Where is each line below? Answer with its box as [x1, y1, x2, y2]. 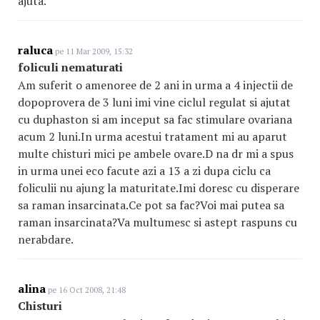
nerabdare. [18, 231, 74, 247]
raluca [18, 42, 53, 58]
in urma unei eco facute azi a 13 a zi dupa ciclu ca [18, 163, 271, 179]
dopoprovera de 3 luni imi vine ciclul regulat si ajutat [18, 94, 291, 110]
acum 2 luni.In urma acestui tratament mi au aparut [18, 129, 287, 144]
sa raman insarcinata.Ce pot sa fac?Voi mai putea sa [18, 197, 284, 213]
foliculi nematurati [18, 59, 123, 75]
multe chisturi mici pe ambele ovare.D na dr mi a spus [18, 146, 294, 161]
